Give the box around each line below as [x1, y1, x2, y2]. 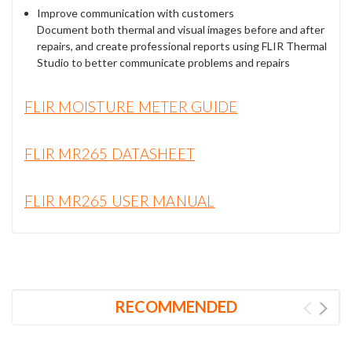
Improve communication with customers [37, 6, 235, 20]
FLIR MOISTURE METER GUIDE [24, 98, 238, 116]
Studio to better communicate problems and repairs [37, 56, 291, 70]
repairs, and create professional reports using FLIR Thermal [37, 39, 328, 53]
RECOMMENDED [114, 296, 237, 316]
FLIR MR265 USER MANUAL [24, 192, 215, 210]
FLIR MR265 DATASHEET [24, 145, 195, 163]
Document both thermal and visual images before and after [37, 23, 325, 37]
